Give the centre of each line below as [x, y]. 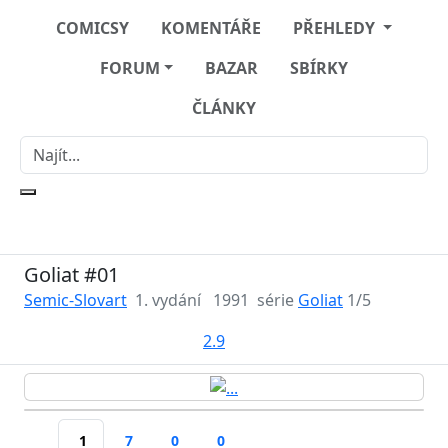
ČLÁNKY [224, 108]
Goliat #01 [71, 274]
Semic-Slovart [75, 300]
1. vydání [168, 300]
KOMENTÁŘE [210, 28]
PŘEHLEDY [335, 28]
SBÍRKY [319, 68]
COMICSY [92, 28]
